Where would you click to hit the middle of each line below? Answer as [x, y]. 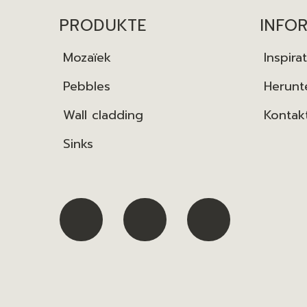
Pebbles [87, 87]
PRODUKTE [103, 26]
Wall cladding [103, 115]
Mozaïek [87, 58]
